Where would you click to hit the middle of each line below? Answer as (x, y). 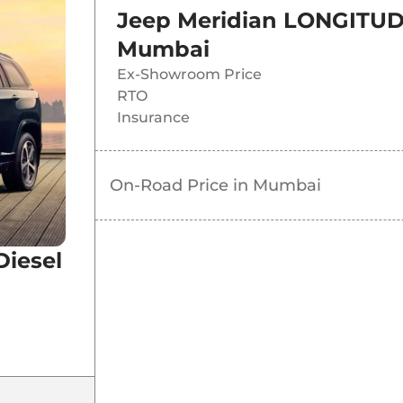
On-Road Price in (181, 186)
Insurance (153, 118)
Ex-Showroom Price (189, 75)
